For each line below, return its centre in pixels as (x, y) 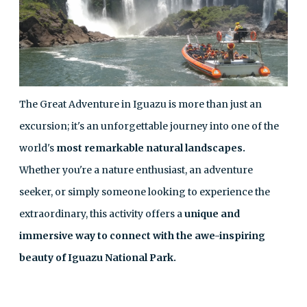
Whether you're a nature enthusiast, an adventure (136, 170)
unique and (212, 213)
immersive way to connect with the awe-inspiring (142, 235)
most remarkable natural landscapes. (151, 148)
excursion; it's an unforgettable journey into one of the (149, 126)
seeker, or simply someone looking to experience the (145, 192)
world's (38, 148)
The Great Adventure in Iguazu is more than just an (140, 104)
